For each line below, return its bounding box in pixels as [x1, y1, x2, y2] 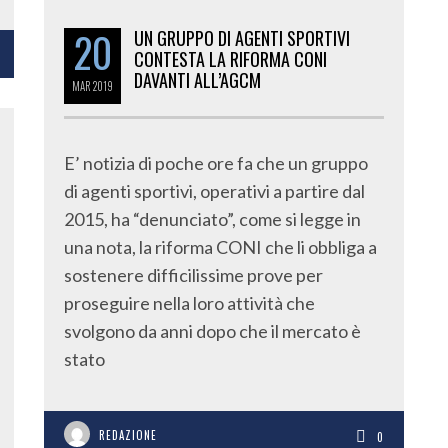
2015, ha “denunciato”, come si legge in [64, 208, 361, 230]
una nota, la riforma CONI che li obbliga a [64, 236, 377, 258]
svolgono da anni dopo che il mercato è [64, 320, 361, 342]
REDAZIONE [99, 427, 157, 443]
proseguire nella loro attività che [64, 292, 315, 314]
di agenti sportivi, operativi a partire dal [64, 180, 365, 202]
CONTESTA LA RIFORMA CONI [134, 46, 327, 72]
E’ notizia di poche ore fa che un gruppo [64, 152, 368, 174]
